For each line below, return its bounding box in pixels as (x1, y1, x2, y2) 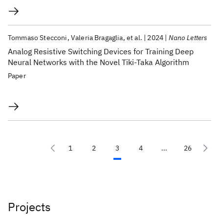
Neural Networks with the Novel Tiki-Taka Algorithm (8, 57, 190, 67)
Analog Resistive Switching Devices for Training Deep (8, 46, 194, 56)
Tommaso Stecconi (8, 33, 67, 42)
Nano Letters (168, 33, 208, 42)
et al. (126, 33, 142, 42)
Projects (8, 199, 51, 215)
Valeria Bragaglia (70, 33, 123, 42)
